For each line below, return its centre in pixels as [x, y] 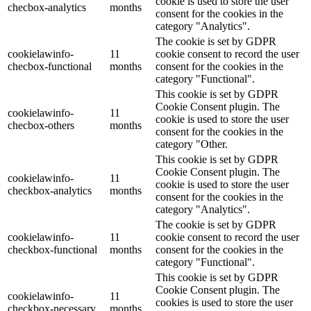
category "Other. [192, 144]
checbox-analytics [47, 8]
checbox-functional [50, 67]
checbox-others [41, 126]
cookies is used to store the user [224, 303]
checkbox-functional [52, 250]
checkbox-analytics [50, 191]
